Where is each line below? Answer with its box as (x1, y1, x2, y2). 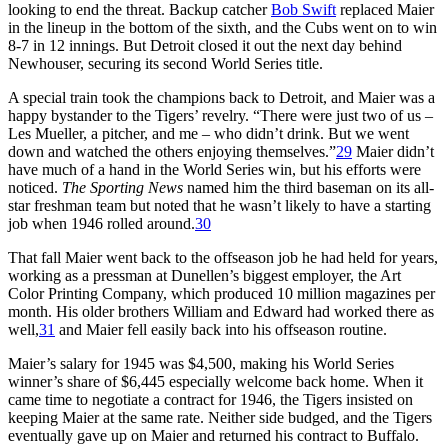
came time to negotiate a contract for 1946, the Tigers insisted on (8, 390, 413, 408)
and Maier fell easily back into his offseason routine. (55, 320, 387, 338)
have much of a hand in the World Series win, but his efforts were (8, 160, 421, 178)
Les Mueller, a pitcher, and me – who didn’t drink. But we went (8, 124, 409, 142)
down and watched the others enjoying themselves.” (8, 142, 336, 160)
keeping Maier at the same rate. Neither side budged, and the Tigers (8, 408, 432, 426)
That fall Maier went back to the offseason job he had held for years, (8, 248, 438, 266)
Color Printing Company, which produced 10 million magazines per (8, 284, 435, 302)
